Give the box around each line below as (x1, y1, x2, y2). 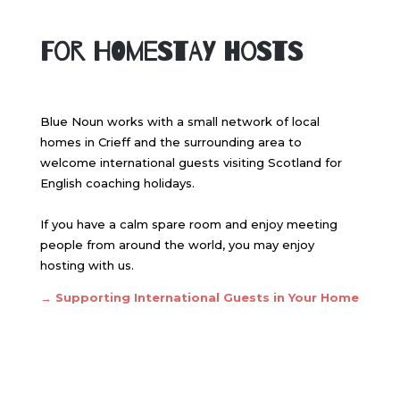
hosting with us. (39, 257, 134, 272)
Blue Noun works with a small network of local (39, 113, 320, 129)
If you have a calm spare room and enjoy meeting (39, 216, 337, 231)
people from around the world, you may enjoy (39, 237, 314, 252)
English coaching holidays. (39, 175, 195, 190)
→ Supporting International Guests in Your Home (39, 289, 359, 304)
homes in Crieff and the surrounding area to (39, 134, 302, 149)
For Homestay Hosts (39, 37, 303, 67)
